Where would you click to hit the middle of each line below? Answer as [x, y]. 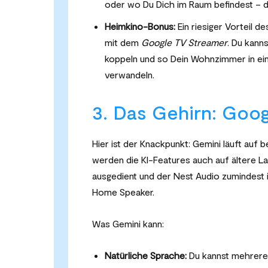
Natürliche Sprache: [146, 255]
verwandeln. [130, 75]
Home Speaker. [123, 192]
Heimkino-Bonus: [140, 26]
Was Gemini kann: [128, 224]
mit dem [123, 42]
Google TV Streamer [184, 42]
